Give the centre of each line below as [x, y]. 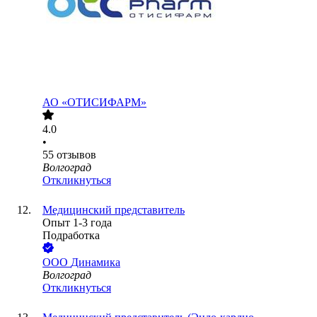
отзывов [76, 155]
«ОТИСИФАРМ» [104, 103]
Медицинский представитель [114, 210]
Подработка [71, 236]
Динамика [96, 263]
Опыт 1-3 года [77, 223]
